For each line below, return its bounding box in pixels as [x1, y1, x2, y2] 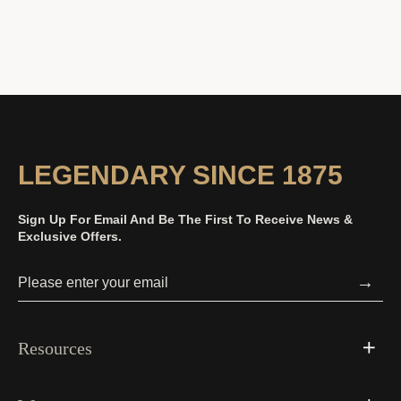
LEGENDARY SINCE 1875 [18, 159, 343, 190]
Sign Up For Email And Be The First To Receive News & [18, 211, 353, 226]
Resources [18, 337, 92, 358]
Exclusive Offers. [18, 228, 122, 243]
